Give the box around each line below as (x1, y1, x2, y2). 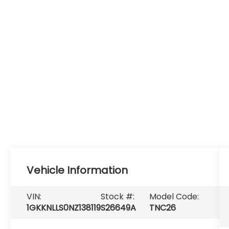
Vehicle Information (27, 163, 128, 178)
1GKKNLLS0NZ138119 (27, 202, 101, 214)
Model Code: (149, 191, 199, 202)
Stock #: (101, 191, 135, 202)
